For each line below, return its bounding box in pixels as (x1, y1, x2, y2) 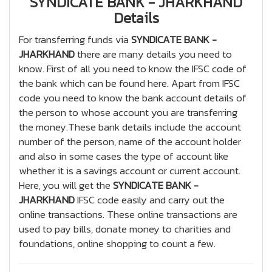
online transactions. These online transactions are (19, 206, 237, 222)
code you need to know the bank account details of (19, 90, 246, 106)
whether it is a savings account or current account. (19, 163, 240, 178)
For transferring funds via (19, 32, 131, 47)
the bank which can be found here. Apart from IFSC (19, 75, 240, 91)
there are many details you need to (75, 46, 232, 62)
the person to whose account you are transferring (19, 104, 237, 120)
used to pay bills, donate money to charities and (19, 221, 231, 237)
